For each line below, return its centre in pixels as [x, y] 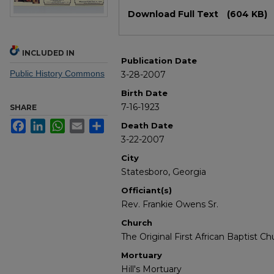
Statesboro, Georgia [164, 172]
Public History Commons [57, 74]
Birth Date [144, 93]
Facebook [45, 124]
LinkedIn [62, 124]
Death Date [147, 126]
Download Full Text [174, 14]
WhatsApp [85, 124]
